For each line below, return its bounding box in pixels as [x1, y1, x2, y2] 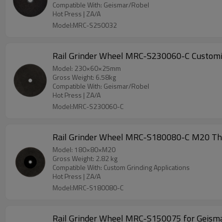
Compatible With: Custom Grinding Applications [53, 162, 190, 172]
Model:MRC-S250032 [53, 20, 117, 30]
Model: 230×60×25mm [53, 63, 121, 73]
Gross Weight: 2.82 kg [53, 153, 117, 164]
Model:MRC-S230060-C [53, 101, 123, 111]
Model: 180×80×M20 [53, 144, 115, 155]
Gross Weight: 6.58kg [53, 72, 116, 82]
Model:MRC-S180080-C [53, 182, 123, 193]
